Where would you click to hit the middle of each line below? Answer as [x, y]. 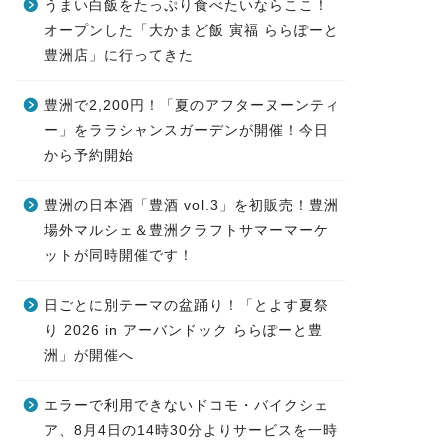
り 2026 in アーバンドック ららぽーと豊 [183, 330]
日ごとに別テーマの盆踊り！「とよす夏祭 [186, 305]
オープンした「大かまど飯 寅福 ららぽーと [191, 30]
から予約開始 [88, 155]
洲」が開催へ [88, 355]
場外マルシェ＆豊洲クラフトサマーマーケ [186, 230]
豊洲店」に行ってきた [118, 55]
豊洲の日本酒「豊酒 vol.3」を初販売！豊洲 [191, 205]
